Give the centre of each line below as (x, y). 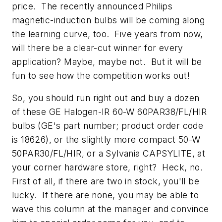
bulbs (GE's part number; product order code (108, 126)
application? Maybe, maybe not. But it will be (107, 61)
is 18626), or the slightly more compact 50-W (106, 140)
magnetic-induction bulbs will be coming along (108, 20)
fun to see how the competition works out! (101, 75)
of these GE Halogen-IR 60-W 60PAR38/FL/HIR (110, 112)
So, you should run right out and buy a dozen (106, 98)
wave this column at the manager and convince (111, 209)
